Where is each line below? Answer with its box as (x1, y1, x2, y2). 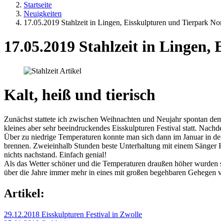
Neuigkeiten (24, 9, 62, 18)
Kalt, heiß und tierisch (4, 86, 155, 104)
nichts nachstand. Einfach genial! (4, 150, 107, 159)
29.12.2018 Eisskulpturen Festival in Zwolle (4, 210, 142, 219)
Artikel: (4, 186, 44, 200)
